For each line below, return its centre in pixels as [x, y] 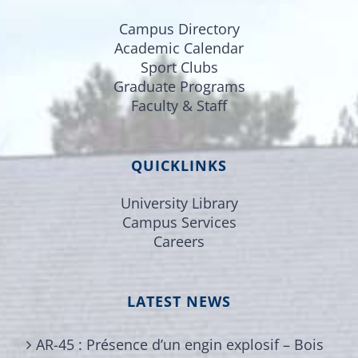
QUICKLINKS [179, 165]
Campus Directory [179, 28]
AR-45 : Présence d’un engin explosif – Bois [180, 344]
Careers [179, 241]
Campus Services [179, 222]
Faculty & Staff [179, 105]
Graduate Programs [179, 86]
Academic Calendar [179, 48]
